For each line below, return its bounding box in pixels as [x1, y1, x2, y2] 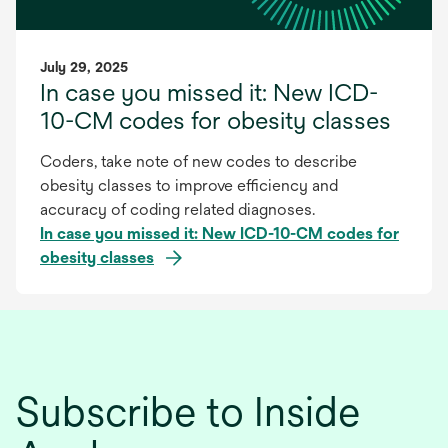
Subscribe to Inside [16, 387, 360, 435]
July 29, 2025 [40, 58, 128, 75]
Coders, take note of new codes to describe [40, 151, 357, 171]
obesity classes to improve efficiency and [40, 175, 338, 195]
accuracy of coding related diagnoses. [40, 199, 315, 219]
